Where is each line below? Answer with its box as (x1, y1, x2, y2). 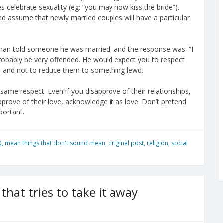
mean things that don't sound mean (5, 138, 105, 147)
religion (147, 138, 168, 147)
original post (108, 138, 144, 147)
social (171, 138, 188, 147)
